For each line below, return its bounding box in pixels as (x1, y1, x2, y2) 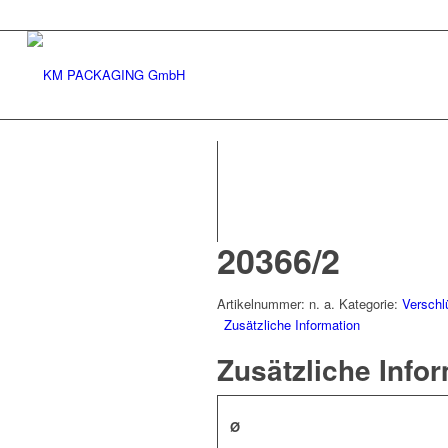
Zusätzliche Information (224, 315, 360, 334)
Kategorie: (339, 294, 402, 313)
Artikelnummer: (217, 294, 309, 313)
